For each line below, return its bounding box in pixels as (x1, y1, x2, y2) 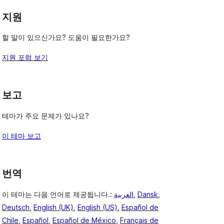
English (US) (77, 202, 117, 211)
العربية (114, 189, 133, 198)
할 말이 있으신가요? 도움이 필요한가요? (2, 33, 130, 42)
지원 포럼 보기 (2, 53, 48, 62)
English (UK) (33, 202, 73, 211)
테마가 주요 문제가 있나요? (2, 111, 89, 120)
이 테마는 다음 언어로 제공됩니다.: (2, 189, 114, 198)
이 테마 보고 (2, 131, 41, 140)
